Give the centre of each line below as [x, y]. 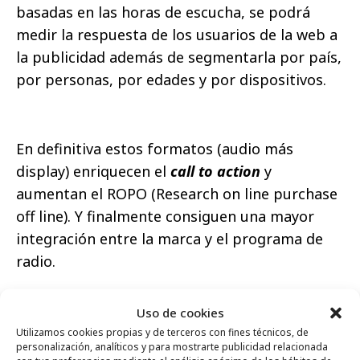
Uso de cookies [180, 312]
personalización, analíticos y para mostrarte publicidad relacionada [172, 346]
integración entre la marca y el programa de [170, 239]
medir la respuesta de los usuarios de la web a [177, 35]
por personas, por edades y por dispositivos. [171, 80]
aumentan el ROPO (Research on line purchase [177, 194]
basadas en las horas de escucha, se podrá [163, 12]
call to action [215, 171]
